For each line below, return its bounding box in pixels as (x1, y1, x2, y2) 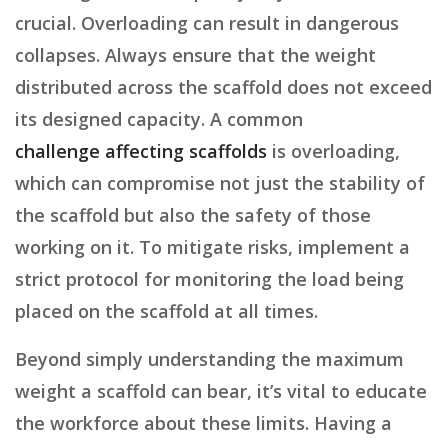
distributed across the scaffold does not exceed (15, 75, 432, 100)
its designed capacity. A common (15, 107, 303, 132)
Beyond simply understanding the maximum (15, 347, 404, 372)
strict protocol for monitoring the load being (15, 267, 404, 292)
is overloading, (267, 139, 400, 164)
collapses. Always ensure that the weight (15, 43, 376, 68)
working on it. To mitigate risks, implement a (15, 235, 410, 260)
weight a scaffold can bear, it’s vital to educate (15, 379, 427, 404)
